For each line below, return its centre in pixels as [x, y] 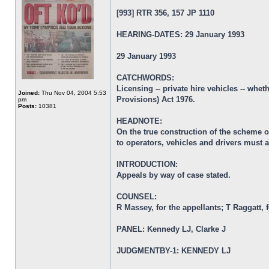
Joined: [29, 93]
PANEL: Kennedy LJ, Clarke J [171, 229]
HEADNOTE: [139, 121]
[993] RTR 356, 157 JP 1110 [165, 13]
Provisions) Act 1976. [156, 99]
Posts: [27, 106]
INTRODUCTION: [147, 164]
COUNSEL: [137, 197]
